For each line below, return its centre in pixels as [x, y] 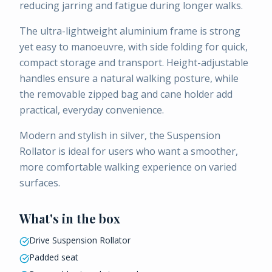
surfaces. [40, 183]
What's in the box [70, 218]
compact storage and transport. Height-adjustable [134, 63]
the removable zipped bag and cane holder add [126, 94]
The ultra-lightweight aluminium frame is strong [130, 31]
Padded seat [54, 257]
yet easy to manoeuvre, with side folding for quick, [134, 47]
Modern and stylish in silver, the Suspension [120, 135]
